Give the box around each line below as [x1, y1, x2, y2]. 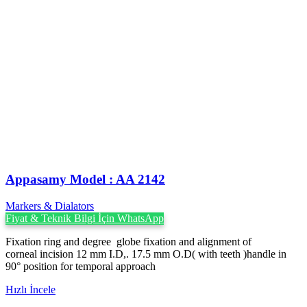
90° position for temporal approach [5, 260, 156, 273]
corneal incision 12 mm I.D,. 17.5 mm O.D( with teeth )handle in [5, 248, 286, 260]
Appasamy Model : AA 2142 [5, 172, 165, 187]
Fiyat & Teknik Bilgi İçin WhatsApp [5, 212, 164, 225]
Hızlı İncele [5, 284, 56, 296]
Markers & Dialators [5, 200, 94, 212]
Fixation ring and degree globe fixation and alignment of [5, 236, 251, 248]
